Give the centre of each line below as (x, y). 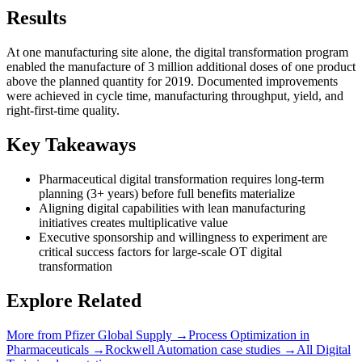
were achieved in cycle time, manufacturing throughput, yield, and (175, 96)
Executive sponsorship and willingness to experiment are (183, 238)
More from (36, 335)
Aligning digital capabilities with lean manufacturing (172, 208)
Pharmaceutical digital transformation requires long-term (181, 179)
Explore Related (74, 300)
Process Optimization (242, 335)
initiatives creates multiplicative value (133, 223)
